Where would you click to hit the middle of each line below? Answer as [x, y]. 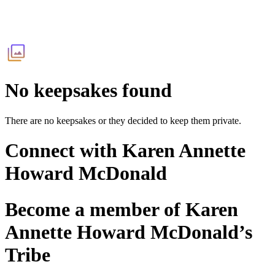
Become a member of [95, 209]
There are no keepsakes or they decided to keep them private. [123, 120]
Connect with [64, 151]
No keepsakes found [88, 91]
